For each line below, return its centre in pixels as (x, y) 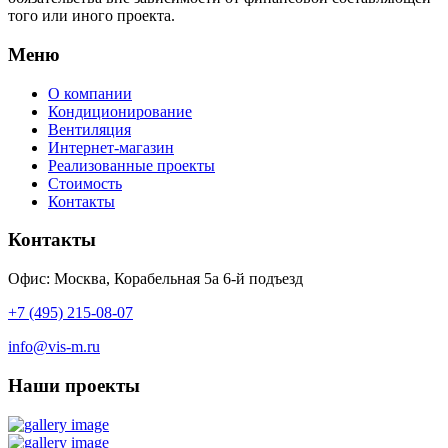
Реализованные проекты (131, 165)
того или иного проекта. (91, 16)
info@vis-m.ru (54, 347)
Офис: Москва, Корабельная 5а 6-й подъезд (155, 279)
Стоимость (85, 183)
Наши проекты (74, 385)
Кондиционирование (120, 111)
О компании (90, 93)
